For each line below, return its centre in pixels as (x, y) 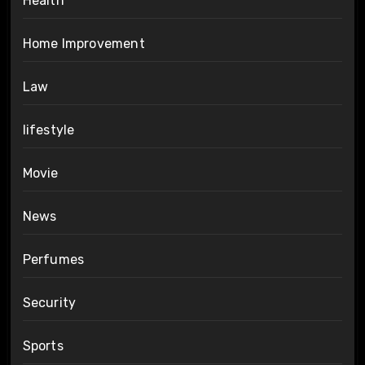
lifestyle (48, 130)
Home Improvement (84, 43)
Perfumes (53, 259)
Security (49, 302)
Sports (43, 345)
